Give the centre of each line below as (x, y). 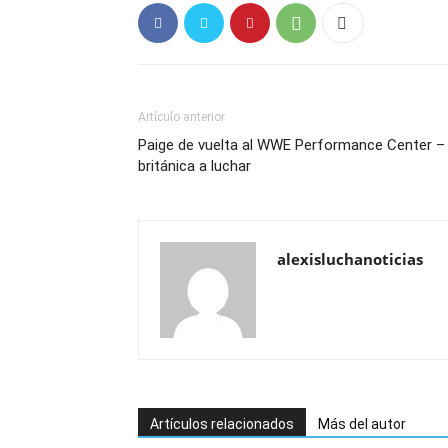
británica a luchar (194, 166)
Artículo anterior (181, 117)
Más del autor (362, 424)
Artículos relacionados (222, 424)
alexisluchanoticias (350, 259)
